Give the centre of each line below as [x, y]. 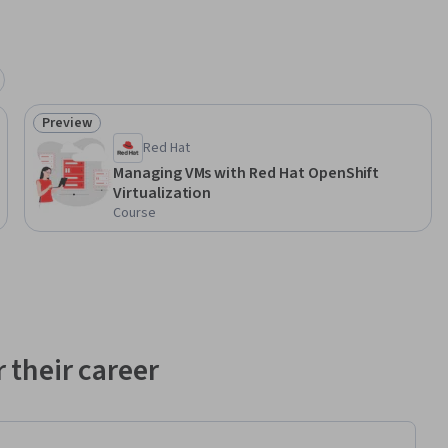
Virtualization [162, 193]
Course [134, 213]
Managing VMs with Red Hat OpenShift [246, 173]
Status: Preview [94, 133]
